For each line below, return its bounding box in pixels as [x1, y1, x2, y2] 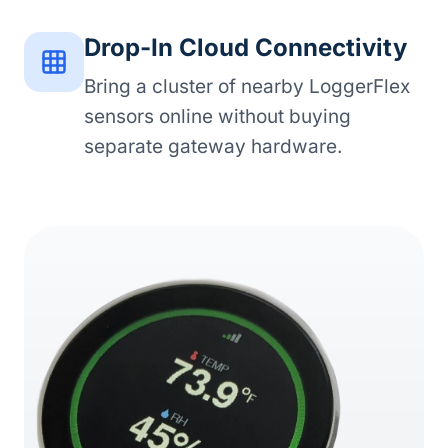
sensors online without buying [84, 105, 351, 128]
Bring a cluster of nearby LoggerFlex [84, 75, 410, 98]
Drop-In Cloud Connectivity [84, 33, 407, 62]
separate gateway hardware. [84, 135, 342, 158]
